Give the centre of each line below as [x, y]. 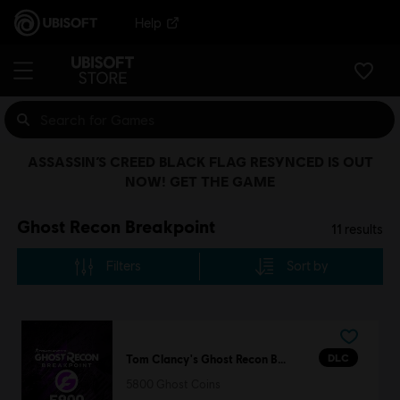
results [363, 229]
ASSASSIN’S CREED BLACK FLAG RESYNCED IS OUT [200, 161]
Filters [124, 266]
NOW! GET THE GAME [200, 181]
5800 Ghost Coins [173, 385]
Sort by [308, 266]
